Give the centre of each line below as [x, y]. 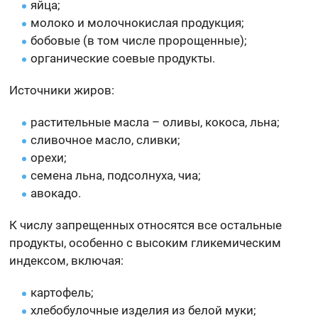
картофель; [62, 293]
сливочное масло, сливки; [106, 140]
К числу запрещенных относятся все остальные [146, 225]
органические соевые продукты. [123, 59]
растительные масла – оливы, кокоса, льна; [155, 122]
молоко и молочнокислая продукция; [138, 23]
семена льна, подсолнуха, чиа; [116, 176]
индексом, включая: [67, 261]
